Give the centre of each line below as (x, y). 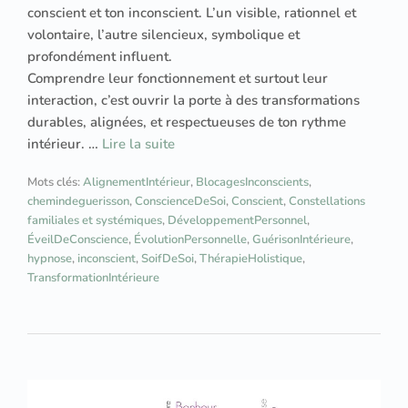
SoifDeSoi (168, 258)
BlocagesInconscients (252, 182)
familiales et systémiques (95, 220)
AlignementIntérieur (137, 182)
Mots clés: (55, 182)
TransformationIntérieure (93, 277)
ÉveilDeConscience (78, 239)
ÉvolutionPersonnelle (190, 239)
